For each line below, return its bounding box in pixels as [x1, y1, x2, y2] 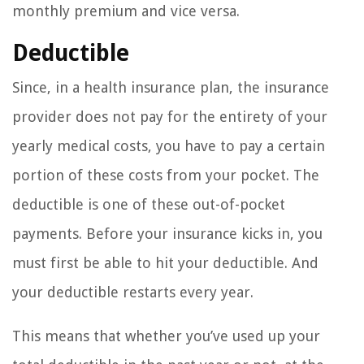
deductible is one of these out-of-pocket [12, 196, 285, 214]
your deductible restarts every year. [12, 284, 253, 301]
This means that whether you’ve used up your [12, 327, 320, 345]
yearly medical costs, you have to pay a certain [12, 137, 325, 155]
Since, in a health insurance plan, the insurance [12, 79, 329, 97]
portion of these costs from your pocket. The [12, 167, 319, 184]
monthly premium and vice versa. [12, 2, 240, 20]
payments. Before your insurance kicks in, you [12, 225, 323, 243]
